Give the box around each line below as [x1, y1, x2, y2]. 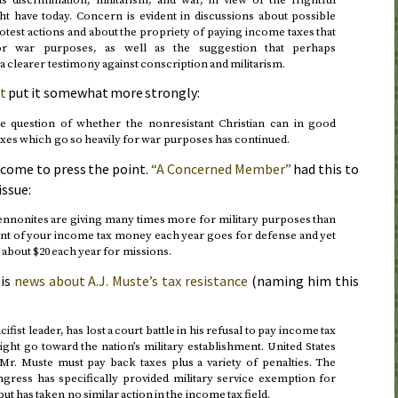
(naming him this [248, 271, 359, 290]
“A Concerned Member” [151, 159, 291, 178]
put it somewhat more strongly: [5, 84, 200, 102]
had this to [291, 159, 360, 178]
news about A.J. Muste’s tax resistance [13, 271, 249, 290]
